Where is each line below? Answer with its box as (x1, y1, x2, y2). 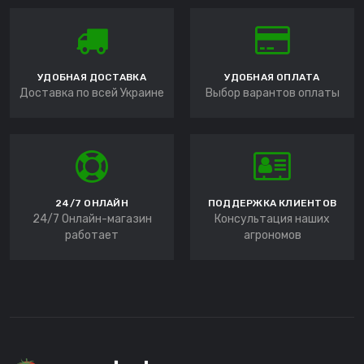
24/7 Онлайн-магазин (32, 212, 152, 227)
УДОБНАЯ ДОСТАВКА (37, 71, 146, 84)
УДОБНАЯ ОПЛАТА (224, 71, 320, 84)
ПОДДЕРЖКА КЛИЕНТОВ (207, 197, 337, 210)
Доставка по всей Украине (19, 86, 164, 101)
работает (65, 228, 119, 243)
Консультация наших (214, 212, 330, 227)
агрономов (243, 228, 301, 243)
